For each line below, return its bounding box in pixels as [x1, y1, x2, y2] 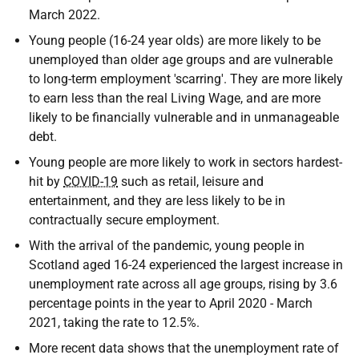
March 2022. [29, 7, 100, 22]
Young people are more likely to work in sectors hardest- [29, 155, 342, 170]
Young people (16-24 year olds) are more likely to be [29, 33, 321, 48]
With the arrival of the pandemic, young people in [29, 238, 305, 253]
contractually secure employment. [29, 212, 220, 228]
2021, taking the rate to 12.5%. [29, 315, 200, 330]
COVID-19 [63, 174, 118, 189]
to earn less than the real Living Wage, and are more [29, 91, 321, 106]
